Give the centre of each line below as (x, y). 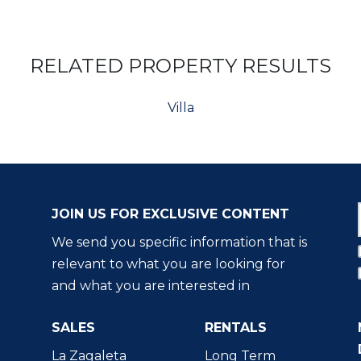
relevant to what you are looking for (168, 264)
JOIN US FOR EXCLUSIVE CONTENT (170, 214)
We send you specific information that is (179, 243)
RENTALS (236, 328)
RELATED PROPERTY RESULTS (180, 65)
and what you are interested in (151, 286)
